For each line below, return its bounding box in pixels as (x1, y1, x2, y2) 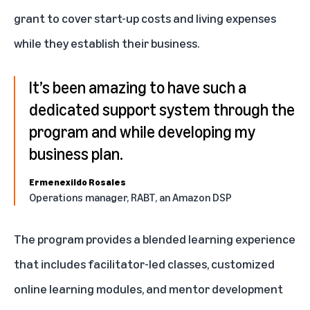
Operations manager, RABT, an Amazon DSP (29, 190, 232, 204)
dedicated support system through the (29, 99, 295, 119)
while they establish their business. (14, 35, 199, 51)
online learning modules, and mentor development (14, 280, 283, 296)
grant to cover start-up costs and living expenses (14, 10, 276, 26)
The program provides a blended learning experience (14, 230, 295, 246)
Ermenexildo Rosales (29, 175, 126, 188)
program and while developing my (29, 121, 255, 141)
